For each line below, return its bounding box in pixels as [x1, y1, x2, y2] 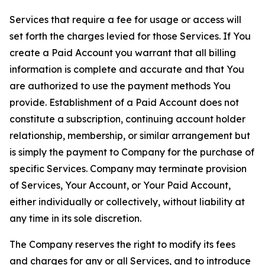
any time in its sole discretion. [9, 212, 141, 224]
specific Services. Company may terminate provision [9, 163, 247, 174]
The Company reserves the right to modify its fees [9, 238, 235, 250]
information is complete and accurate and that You [9, 63, 244, 75]
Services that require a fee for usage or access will [9, 14, 241, 25]
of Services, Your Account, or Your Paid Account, [9, 179, 231, 191]
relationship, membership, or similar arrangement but [9, 130, 250, 141]
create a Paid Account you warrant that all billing [9, 47, 236, 59]
